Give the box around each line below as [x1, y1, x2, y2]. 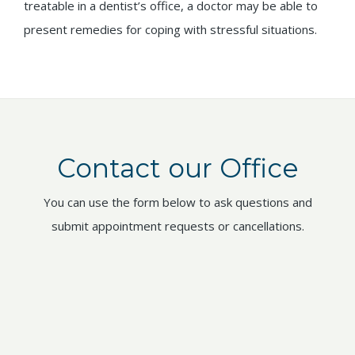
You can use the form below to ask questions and [43, 194, 312, 211]
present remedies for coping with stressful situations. [24, 21, 317, 38]
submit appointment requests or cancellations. [51, 218, 304, 235]
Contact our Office [56, 152, 299, 185]
